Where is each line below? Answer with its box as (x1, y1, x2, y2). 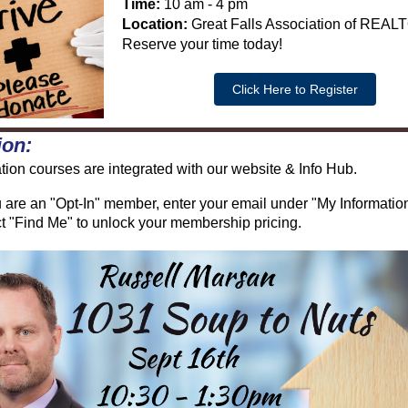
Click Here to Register (232, 82, 358, 97)
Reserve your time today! (122, 36, 282, 52)
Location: (122, 16, 188, 32)
